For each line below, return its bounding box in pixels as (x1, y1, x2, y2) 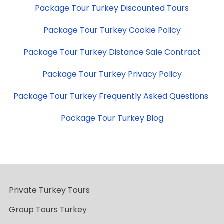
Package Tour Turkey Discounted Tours (35, 2, 189, 14)
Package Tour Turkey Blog (60, 112, 163, 124)
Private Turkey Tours (9, 184, 90, 196)
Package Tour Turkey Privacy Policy (42, 68, 182, 80)
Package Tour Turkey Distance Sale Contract (23, 46, 201, 58)
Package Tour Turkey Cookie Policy (43, 24, 181, 36)
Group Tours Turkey (9, 203, 87, 215)
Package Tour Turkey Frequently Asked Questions (13, 90, 210, 102)
